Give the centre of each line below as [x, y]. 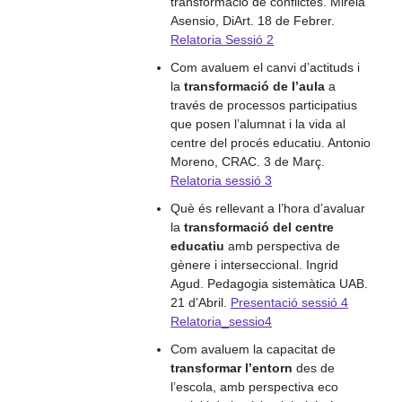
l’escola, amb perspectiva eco [254, 387]
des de [314, 368]
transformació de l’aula [254, 86]
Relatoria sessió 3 [221, 180]
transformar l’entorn [232, 368]
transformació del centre [257, 227]
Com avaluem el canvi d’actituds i [265, 67]
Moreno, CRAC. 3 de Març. [248, 162]
